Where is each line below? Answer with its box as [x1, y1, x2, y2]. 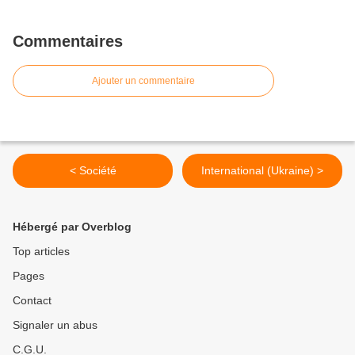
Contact [13, 294, 52, 307]
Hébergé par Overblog [13, 220, 132, 233]
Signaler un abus [13, 319, 97, 331]
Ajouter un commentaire [92, 75, 195, 86]
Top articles [13, 245, 70, 258]
